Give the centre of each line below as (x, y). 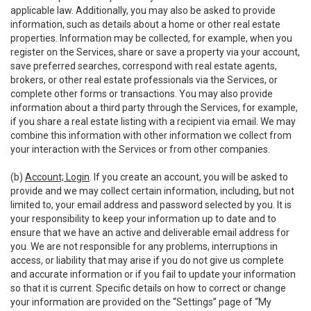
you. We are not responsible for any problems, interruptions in (144, 246)
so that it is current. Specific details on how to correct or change (148, 288)
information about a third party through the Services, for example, (154, 108)
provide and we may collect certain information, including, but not (152, 191)
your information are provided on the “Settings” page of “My (141, 302)
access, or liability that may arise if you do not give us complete (147, 260)
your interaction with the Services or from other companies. (140, 149)
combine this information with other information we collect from (151, 135)
